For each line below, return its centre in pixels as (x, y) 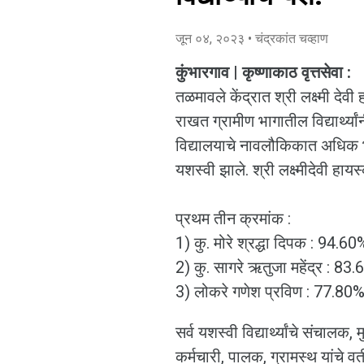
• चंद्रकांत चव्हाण (288, 39)
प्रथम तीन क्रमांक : (233, 219)
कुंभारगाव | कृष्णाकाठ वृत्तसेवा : (265, 72)
